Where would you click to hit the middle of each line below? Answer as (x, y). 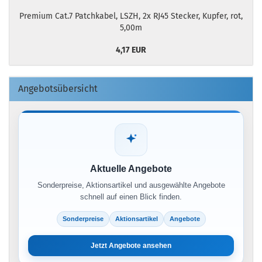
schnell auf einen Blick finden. (131, 197)
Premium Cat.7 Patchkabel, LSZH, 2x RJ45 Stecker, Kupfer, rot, (131, 16)
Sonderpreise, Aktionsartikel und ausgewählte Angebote (131, 185)
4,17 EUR (131, 50)
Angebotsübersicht (58, 89)
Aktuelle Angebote (131, 169)
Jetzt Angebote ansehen (131, 246)
